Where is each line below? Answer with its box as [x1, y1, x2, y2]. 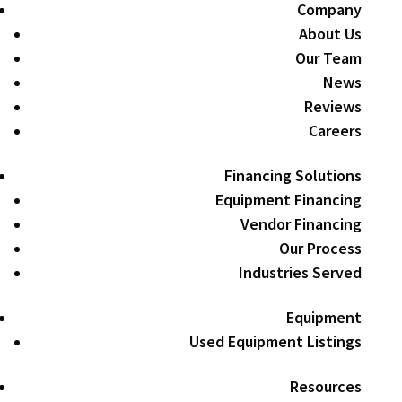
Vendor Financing [240, 214, 363, 234]
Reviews [304, 96, 363, 117]
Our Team [295, 48, 363, 68]
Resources [290, 376, 363, 397]
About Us [299, 23, 363, 44]
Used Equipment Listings [189, 331, 363, 352]
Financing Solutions [224, 165, 363, 186]
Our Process [279, 238, 363, 258]
